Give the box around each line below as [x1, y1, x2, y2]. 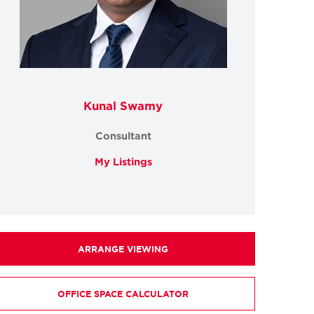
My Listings [94, 155, 152, 168]
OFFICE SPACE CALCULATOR [57, 287, 189, 299]
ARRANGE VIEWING [78, 243, 169, 254]
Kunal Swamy [83, 97, 163, 112]
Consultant [95, 129, 151, 142]
